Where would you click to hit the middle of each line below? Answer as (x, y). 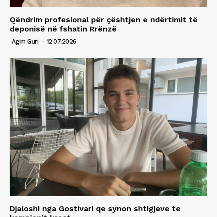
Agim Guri (25, 41)
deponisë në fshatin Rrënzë (63, 29)
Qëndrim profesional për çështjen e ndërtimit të (104, 19)
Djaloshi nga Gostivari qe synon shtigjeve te (95, 209)
